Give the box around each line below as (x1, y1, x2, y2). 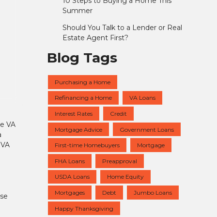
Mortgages (55, 188, 85, 196)
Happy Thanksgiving (55, 204, 113, 212)
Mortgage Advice (55, 125, 102, 133)
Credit (110, 109, 127, 117)
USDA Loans (55, 173, 90, 181)
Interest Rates (55, 109, 93, 117)
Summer (62, 6, 93, 15)
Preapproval (102, 157, 137, 165)
